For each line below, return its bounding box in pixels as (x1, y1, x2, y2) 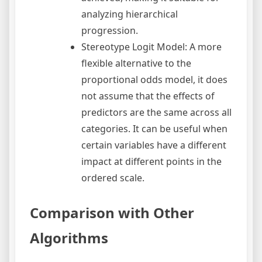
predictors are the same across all (81, 106, 232, 119)
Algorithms (30, 228, 108, 248)
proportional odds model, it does (81, 73, 227, 87)
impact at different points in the (81, 155, 222, 168)
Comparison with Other (30, 203, 194, 223)
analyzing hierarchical (81, 8, 178, 21)
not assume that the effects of (81, 89, 215, 103)
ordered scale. (81, 171, 144, 185)
